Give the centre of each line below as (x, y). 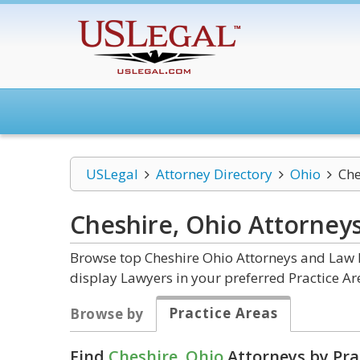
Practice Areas (223, 313)
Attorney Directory (214, 174)
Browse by (107, 314)
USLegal (112, 174)
